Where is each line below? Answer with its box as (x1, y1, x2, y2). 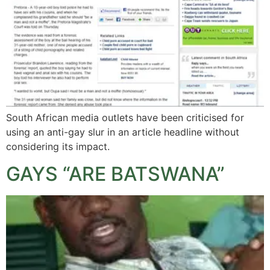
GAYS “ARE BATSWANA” (6, 162, 225, 186)
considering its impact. (6, 140, 110, 153)
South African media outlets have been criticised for (6, 111, 244, 124)
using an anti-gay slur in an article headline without (6, 126, 239, 139)
